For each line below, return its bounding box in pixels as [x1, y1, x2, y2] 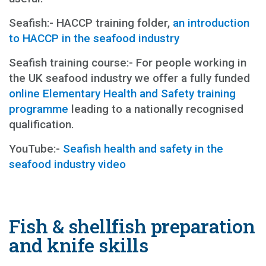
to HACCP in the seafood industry [9, 31, 179, 45]
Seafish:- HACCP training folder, [9, 15, 173, 30]
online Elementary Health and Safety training [9, 86, 236, 100]
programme [9, 102, 68, 116]
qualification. [9, 117, 74, 131]
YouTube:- [9, 141, 63, 156]
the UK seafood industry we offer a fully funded [9, 71, 250, 85]
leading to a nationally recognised [68, 102, 243, 116]
